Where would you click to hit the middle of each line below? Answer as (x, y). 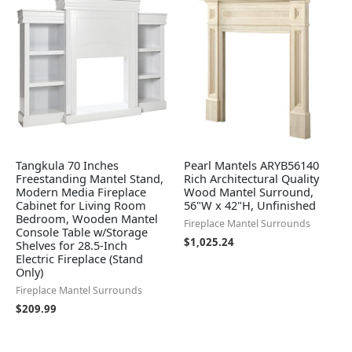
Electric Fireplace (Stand (79, 259)
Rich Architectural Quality (251, 179)
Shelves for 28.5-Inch (71, 246)
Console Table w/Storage (82, 232)
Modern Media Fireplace (81, 192)
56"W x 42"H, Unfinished (250, 205)
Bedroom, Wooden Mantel (87, 219)
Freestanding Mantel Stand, (90, 179)
